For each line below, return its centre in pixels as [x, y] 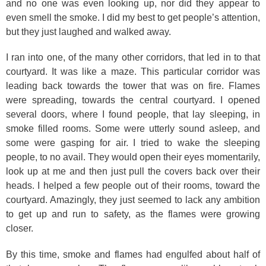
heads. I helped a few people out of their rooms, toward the [133, 186]
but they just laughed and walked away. [88, 31]
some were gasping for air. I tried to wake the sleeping [133, 143]
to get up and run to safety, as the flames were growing [133, 214]
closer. [20, 228]
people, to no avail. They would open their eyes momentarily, [133, 157]
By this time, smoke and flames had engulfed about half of [133, 254]
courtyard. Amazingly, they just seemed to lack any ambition [133, 200]
